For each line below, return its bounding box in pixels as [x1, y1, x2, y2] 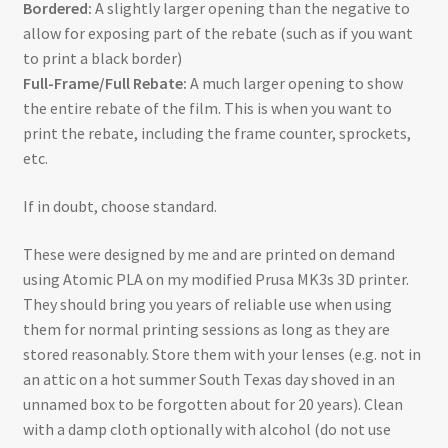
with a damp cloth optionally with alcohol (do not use [22, 418, 391, 439]
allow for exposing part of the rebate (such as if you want [22, 23, 413, 44]
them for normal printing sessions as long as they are [22, 318, 390, 339]
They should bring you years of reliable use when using [22, 293, 392, 314]
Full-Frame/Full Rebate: [22, 73, 187, 94]
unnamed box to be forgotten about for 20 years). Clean [22, 393, 403, 414]
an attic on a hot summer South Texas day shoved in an [22, 368, 395, 389]
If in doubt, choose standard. [22, 196, 217, 217]
